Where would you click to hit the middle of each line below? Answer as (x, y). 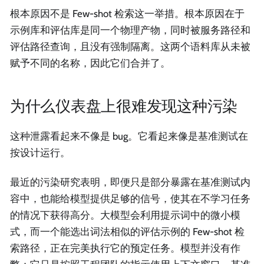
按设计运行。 (40, 153)
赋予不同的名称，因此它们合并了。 (90, 63)
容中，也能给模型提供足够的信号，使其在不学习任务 (130, 198)
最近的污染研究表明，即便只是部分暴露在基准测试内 (130, 182)
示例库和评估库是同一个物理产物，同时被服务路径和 (130, 30)
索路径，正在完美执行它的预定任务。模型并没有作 (125, 248)
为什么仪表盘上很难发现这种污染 (124, 106)
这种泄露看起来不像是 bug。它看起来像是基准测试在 (129, 136)
